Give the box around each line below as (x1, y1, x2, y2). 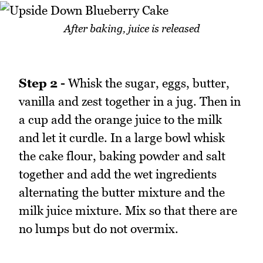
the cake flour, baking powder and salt (19, 149, 225, 164)
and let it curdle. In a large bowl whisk (19, 130, 225, 146)
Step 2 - (19, 76, 65, 91)
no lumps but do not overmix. (19, 221, 178, 237)
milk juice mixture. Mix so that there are (19, 203, 237, 218)
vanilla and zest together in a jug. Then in (19, 94, 241, 109)
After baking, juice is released (63, 22, 200, 35)
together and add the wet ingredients (19, 167, 217, 182)
